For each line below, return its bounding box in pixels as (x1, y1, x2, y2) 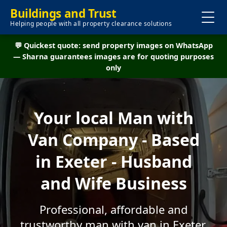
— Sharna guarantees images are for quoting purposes (13, 52, 214, 61)
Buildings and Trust (10, 6, 117, 21)
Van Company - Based (27, 128, 200, 150)
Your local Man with (33, 106, 194, 129)
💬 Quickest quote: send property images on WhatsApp (14, 41, 213, 50)
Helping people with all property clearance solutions (10, 19, 172, 28)
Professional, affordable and (39, 201, 188, 217)
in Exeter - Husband (35, 150, 192, 172)
